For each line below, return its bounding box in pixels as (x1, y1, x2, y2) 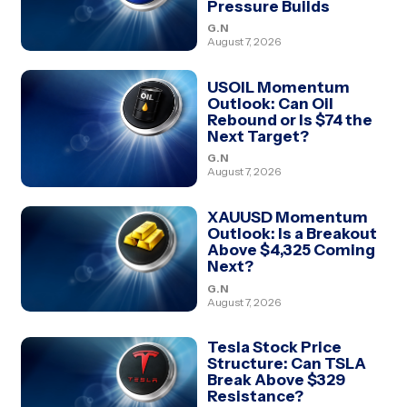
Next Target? (206, 126, 309, 145)
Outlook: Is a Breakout (206, 224, 377, 243)
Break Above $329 (206, 371, 345, 390)
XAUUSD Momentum (206, 208, 368, 227)
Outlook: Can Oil (206, 94, 333, 113)
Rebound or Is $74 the (206, 110, 372, 129)
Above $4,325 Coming (206, 241, 375, 260)
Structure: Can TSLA (206, 354, 366, 373)
